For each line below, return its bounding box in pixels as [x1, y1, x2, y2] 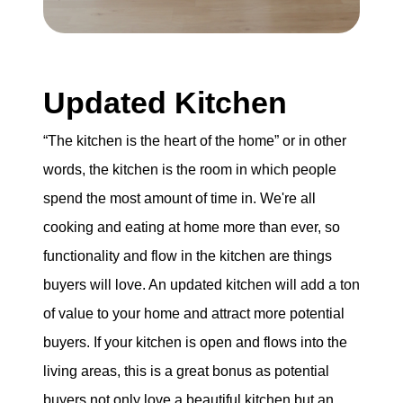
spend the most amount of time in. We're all [43, 190, 316, 206]
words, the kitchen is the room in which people [43, 161, 336, 177]
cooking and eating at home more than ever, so [43, 219, 340, 235]
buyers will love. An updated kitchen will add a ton [43, 276, 360, 292]
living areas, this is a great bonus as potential [43, 363, 329, 379]
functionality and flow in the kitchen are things [43, 247, 332, 264]
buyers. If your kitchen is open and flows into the [43, 334, 347, 350]
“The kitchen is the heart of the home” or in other [43, 132, 346, 148]
